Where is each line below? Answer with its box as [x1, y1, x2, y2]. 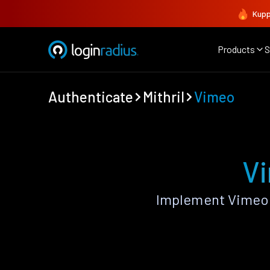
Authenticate [48, 88, 133, 105]
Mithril [143, 88, 184, 105]
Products [218, 43, 255, 55]
